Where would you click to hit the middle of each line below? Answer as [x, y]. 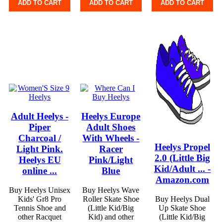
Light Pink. [40, 149]
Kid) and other [111, 217]
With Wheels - [111, 138]
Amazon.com [182, 180]
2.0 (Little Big [182, 158]
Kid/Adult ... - [182, 169]
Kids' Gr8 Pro [40, 199]
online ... [40, 171]
